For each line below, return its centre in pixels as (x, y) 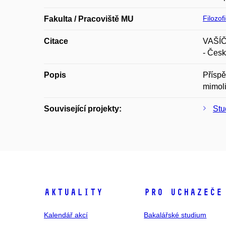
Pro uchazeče (183, 192)
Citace (56, 41)
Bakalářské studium (175, 215)
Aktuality (73, 192)
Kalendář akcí (66, 215)
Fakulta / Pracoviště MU (89, 19)
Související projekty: (83, 109)
